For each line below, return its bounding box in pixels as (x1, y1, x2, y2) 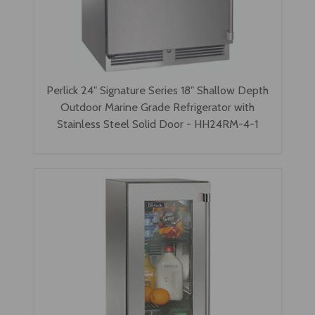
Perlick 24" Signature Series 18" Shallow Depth (46, 83, 269, 98)
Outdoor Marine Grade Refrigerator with (60, 100, 255, 115)
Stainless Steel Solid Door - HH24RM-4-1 (57, 117, 258, 131)
